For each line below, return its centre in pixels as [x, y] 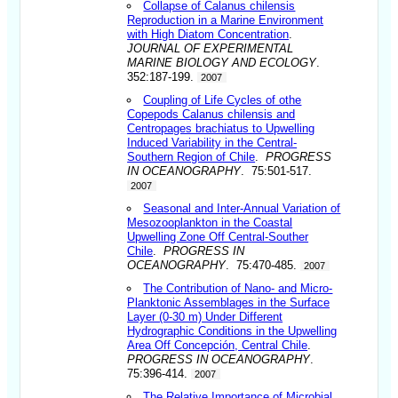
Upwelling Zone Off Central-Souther [218, 236]
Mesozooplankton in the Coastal [210, 222]
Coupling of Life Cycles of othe [223, 99]
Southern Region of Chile [191, 156]
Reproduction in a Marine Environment [226, 20]
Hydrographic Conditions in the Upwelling [232, 330]
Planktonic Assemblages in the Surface [229, 302]
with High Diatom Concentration [208, 34]
